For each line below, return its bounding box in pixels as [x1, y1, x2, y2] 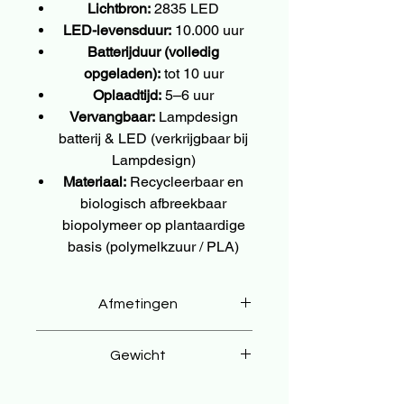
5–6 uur [161, 86, 214, 104]
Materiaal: [63, 172, 126, 190]
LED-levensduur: [63, 21, 171, 39]
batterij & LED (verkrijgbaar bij [59, 129, 248, 147]
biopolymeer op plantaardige [61, 216, 245, 234]
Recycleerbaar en [126, 172, 243, 190]
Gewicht [109, 347, 166, 363]
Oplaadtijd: [93, 86, 161, 104]
